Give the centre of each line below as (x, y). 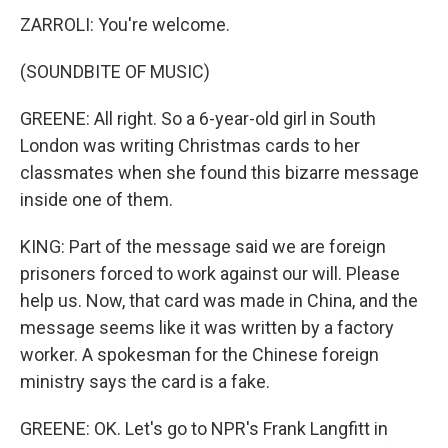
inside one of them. (96, 199)
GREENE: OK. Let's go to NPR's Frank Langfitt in (204, 428)
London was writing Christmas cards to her (190, 145)
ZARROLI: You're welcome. (125, 24)
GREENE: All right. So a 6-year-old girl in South (198, 118)
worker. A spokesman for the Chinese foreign (199, 354)
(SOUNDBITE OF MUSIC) (115, 71)
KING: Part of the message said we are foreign (203, 246)
